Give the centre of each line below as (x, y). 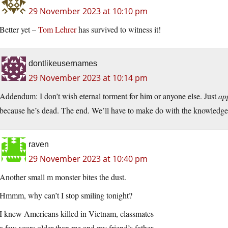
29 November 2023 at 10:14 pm (88, 78)
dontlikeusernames (63, 64)
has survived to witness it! (119, 30)
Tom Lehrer (57, 30)
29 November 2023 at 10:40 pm (88, 159)
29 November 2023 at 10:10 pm (88, 11)
